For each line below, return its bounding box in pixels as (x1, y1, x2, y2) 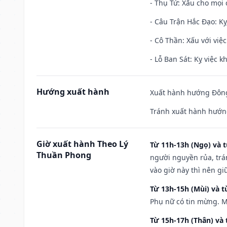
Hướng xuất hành (36, 86, 109, 97)
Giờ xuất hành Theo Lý (36, 138, 128, 149)
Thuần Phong (36, 149, 91, 161)
